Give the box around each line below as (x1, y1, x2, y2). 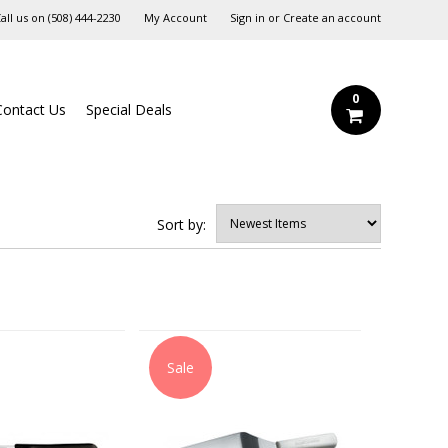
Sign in (229, 10, 265, 25)
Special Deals (86, 100, 173, 119)
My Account (143, 10, 207, 25)
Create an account (282, 10, 381, 25)
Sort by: (156, 215, 206, 234)
